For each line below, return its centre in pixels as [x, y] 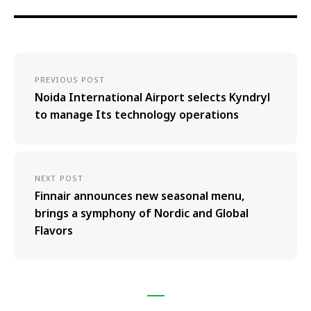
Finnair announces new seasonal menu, [140, 195]
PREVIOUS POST [70, 79]
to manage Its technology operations [137, 114]
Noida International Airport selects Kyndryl [152, 97]
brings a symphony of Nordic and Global [142, 213]
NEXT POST [59, 178]
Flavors [54, 230]
